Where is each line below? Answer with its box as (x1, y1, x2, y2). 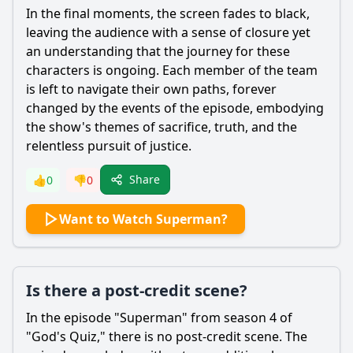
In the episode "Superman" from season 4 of (26, 309, 292, 326)
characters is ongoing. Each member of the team (26, 61, 318, 79)
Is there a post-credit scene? (26, 280, 247, 301)
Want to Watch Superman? (59, 210, 228, 228)
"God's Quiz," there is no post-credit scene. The (26, 328, 307, 345)
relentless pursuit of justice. (26, 137, 191, 154)
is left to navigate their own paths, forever (26, 80, 277, 98)
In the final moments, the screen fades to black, (26, 5, 310, 22)
